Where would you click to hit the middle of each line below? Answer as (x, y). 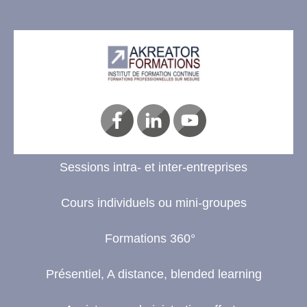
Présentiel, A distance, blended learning (153, 274)
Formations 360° (153, 238)
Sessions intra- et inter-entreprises (153, 167)
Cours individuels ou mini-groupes (153, 202)
